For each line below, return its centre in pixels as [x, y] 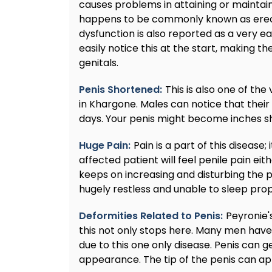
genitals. [99, 63]
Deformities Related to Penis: [151, 216]
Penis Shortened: [121, 90]
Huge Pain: [105, 146]
